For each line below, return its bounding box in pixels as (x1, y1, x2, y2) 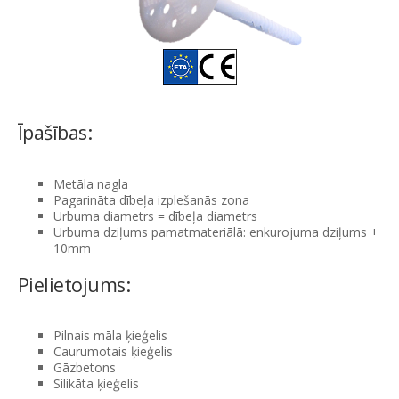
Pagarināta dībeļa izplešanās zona (53, 191, 249, 208)
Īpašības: (18, 119, 93, 145)
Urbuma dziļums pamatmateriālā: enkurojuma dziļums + (53, 223, 379, 240)
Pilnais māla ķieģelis (53, 327, 167, 345)
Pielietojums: (18, 271, 130, 297)
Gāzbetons (53, 359, 116, 377)
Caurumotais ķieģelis (53, 343, 173, 361)
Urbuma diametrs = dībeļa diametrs (53, 207, 257, 224)
